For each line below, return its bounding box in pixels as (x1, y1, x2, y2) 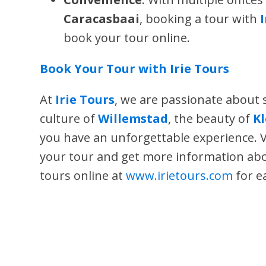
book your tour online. (64, 30, 191, 46)
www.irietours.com (126, 167, 233, 183)
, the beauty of (168, 110, 254, 126)
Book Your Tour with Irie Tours (40, 61, 230, 77)
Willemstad (98, 110, 169, 126)
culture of (40, 110, 99, 126)
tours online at (40, 167, 126, 183)
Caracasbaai (64, 11, 140, 27)
